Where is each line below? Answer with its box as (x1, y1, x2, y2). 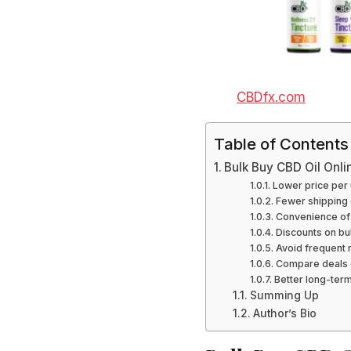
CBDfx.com (237, 89, 306, 105)
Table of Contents (214, 133, 349, 154)
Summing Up (249, 288, 319, 302)
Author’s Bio (252, 306, 317, 320)
